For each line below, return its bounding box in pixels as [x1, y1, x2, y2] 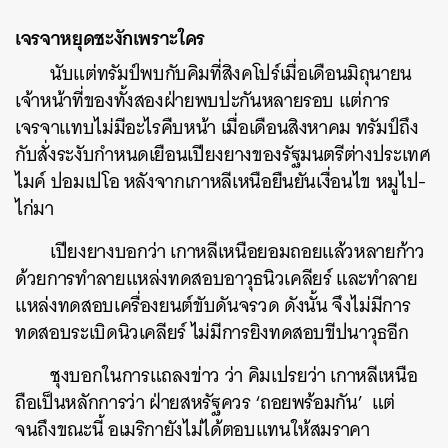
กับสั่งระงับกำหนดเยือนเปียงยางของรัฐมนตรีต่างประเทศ [15, 138, 431, 171]
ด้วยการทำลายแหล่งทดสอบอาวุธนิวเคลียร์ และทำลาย [15, 262, 418, 295]
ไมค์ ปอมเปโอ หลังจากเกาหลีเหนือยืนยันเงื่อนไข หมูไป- [15, 165, 426, 198]
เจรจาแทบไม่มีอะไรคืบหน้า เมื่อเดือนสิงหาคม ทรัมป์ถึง [15, 111, 419, 144]
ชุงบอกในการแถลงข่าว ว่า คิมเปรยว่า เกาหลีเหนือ [50, 359, 418, 392]
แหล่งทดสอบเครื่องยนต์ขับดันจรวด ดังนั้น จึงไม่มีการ [15, 289, 411, 322]
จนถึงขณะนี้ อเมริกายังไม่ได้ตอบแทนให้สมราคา [15, 413, 370, 446]
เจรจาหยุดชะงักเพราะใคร [15, 21, 205, 55]
